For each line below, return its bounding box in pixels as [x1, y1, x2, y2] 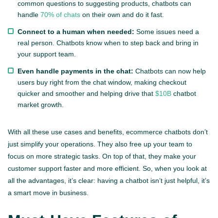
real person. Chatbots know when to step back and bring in [18, 38, 199, 47]
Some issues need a [134, 27, 199, 36]
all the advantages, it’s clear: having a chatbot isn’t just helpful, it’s [8, 176, 210, 184]
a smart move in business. [8, 188, 89, 197]
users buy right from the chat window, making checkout [18, 78, 186, 86]
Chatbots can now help [133, 67, 206, 75]
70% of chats [40, 10, 80, 18]
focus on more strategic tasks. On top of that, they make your [8, 152, 196, 160]
